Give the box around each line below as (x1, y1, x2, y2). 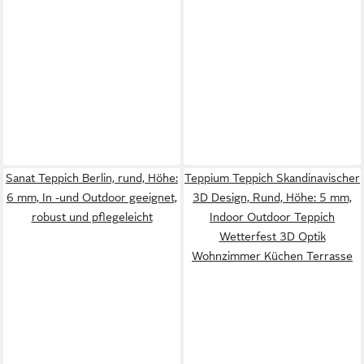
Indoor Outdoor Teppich (210, 210, 335, 223)
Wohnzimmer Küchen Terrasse (192, 249, 353, 262)
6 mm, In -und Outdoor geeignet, (6, 191, 177, 204)
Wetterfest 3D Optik (219, 230, 326, 243)
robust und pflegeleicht (31, 210, 153, 223)
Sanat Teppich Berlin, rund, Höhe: (6, 171, 178, 184)
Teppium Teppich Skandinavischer (184, 171, 360, 184)
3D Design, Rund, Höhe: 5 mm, (193, 191, 352, 204)
